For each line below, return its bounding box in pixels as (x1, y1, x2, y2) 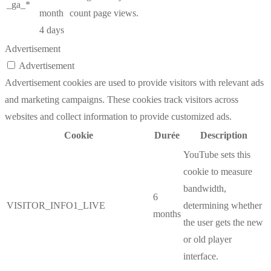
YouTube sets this (183, 149, 250, 160)
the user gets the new (183, 217, 263, 228)
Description (200, 130, 247, 141)
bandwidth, (183, 183, 226, 194)
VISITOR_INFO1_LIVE (7, 200, 105, 211)
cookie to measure (183, 166, 252, 177)
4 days (39, 25, 64, 36)
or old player (183, 234, 232, 245)
